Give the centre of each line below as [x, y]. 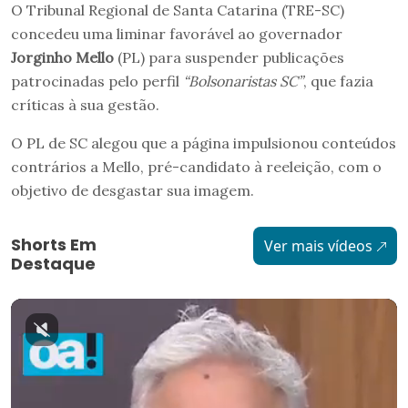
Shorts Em [54, 244]
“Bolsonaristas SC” [243, 81]
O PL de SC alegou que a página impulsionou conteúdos [204, 143]
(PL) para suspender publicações [229, 57]
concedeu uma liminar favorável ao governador [177, 33]
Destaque [53, 263]
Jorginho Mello [62, 57]
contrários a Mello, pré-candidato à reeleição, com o [196, 166]
